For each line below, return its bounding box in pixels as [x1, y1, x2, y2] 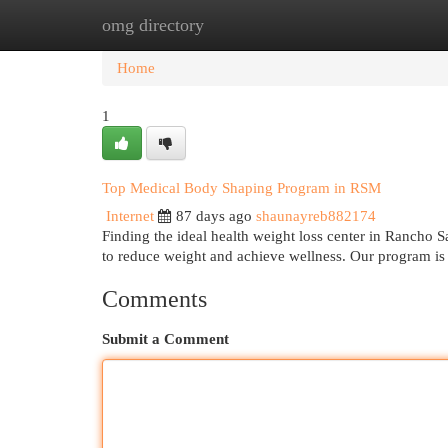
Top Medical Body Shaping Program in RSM [102, 180, 381, 196]
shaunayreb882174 [256, 208, 376, 224]
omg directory [102, 15, 204, 35]
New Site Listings [200, 17, 309, 33]
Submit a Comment [102, 331, 229, 347]
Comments [102, 286, 207, 312]
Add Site [339, 17, 393, 33]
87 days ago [176, 208, 252, 224]
